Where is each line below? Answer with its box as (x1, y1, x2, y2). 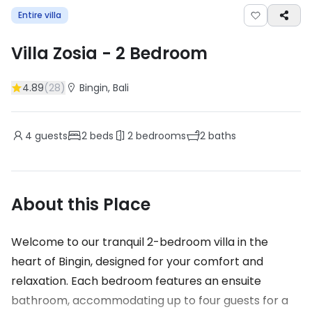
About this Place (11, 193, 150, 216)
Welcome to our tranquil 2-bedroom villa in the (11, 234, 268, 250)
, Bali (108, 81, 129, 95)
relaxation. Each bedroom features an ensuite (11, 273, 261, 289)
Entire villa (18, 9, 61, 21)
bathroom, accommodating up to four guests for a (11, 292, 288, 309)
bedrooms (133, 129, 186, 143)
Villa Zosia (11, 42, 97, 65)
